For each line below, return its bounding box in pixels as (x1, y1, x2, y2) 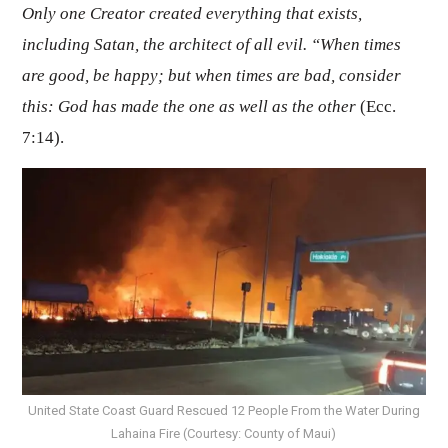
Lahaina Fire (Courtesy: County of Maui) (111, 426, 337, 442)
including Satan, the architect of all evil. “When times (21, 35, 401, 54)
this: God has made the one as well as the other (21, 97, 356, 116)
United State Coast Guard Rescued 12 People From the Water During (27, 403, 420, 419)
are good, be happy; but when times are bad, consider (21, 66, 401, 85)
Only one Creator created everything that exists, (21, 4, 362, 23)
